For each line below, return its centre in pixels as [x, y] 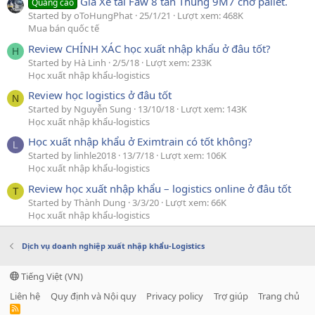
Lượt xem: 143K [214, 109]
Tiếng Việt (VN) [51, 276]
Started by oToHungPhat [81, 16]
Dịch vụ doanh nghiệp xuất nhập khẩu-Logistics [113, 245]
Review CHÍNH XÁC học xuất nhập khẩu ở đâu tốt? [149, 48]
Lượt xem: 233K [179, 62]
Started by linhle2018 [72, 156]
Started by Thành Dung [77, 202]
